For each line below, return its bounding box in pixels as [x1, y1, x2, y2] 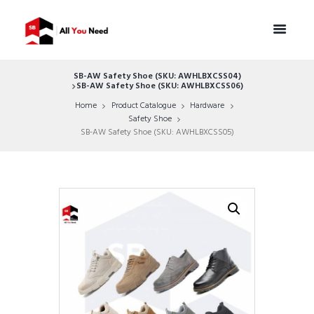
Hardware [190, 99, 225, 114]
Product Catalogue [111, 99, 176, 114]
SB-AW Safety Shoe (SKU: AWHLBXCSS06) [76, 79, 244, 94]
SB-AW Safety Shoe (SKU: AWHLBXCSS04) [73, 69, 241, 84]
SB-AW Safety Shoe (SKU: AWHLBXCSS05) [80, 125, 234, 140]
